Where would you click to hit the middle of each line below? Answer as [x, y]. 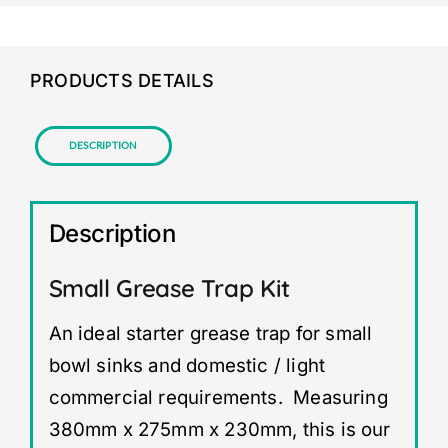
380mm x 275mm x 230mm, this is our [219, 430]
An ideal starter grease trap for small [210, 334]
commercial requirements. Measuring [218, 398]
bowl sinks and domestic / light [187, 366]
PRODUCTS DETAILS [121, 81]
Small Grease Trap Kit [172, 288]
